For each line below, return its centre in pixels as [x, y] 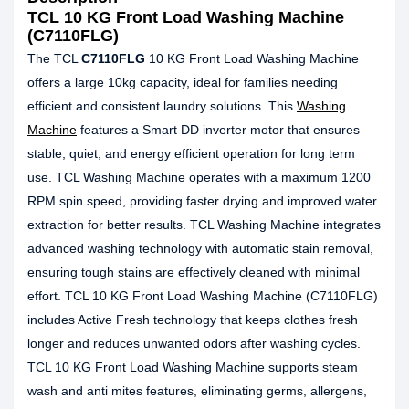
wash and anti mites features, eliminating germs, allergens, [197, 391]
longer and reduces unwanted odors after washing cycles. [194, 343]
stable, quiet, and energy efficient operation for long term [191, 153]
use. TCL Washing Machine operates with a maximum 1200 [199, 177]
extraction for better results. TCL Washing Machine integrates [204, 225]
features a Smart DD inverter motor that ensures [218, 130]
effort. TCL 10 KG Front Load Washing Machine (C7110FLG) [203, 296]
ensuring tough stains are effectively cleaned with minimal [194, 272]
